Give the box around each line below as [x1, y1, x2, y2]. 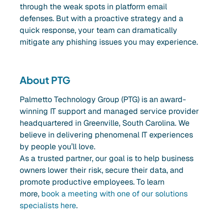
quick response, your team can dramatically [20, 25, 177, 36]
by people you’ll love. [20, 141, 97, 152]
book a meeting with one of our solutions [41, 189, 188, 199]
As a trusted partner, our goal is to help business [20, 153, 193, 164]
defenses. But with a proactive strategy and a [20, 13, 183, 24]
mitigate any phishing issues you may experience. [20, 37, 198, 48]
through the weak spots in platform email [20, 1, 167, 12]
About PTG [20, 74, 70, 86]
